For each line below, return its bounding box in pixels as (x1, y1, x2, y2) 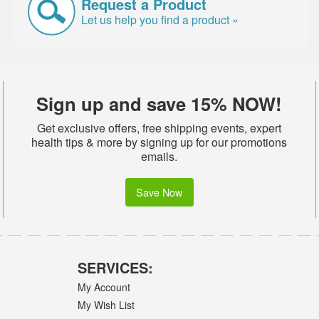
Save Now (136, 184, 183, 199)
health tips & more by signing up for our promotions (31, 133, 288, 150)
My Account (78, 279, 131, 294)
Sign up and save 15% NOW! (36, 90, 283, 117)
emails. (141, 147, 178, 164)
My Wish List (78, 297, 135, 312)
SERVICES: (78, 257, 154, 278)
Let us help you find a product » (81, 11, 239, 28)
